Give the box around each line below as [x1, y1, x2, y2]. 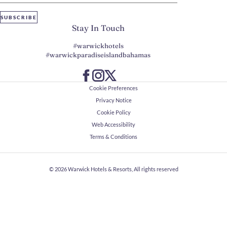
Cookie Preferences [89, 84, 138, 91]
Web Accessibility [92, 121, 135, 128]
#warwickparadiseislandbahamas [46, 50, 150, 59]
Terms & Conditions [90, 133, 137, 140]
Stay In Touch [71, 22, 125, 33]
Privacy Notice [95, 96, 132, 103]
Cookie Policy [96, 108, 131, 116]
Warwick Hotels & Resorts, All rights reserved [67, 165, 178, 172]
